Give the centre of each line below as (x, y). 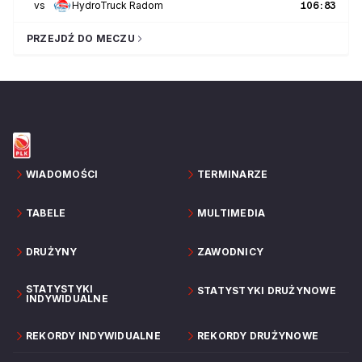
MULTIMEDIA (232, 213)
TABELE (46, 213)
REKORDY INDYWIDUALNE (93, 335)
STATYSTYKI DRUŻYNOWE (267, 290)
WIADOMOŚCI (62, 174)
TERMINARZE (233, 174)
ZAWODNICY (231, 251)
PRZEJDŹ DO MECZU (81, 38)
